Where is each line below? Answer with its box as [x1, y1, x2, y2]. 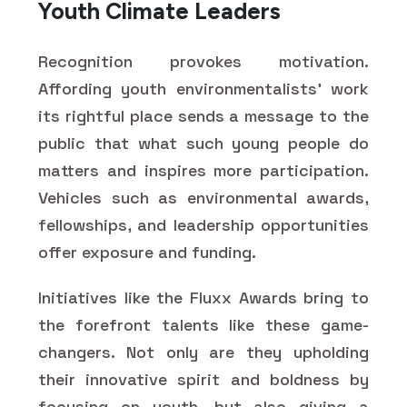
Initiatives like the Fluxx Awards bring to [38, 286, 369, 308]
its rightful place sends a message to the [38, 104, 369, 126]
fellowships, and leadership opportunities [38, 213, 369, 235]
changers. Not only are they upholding [38, 341, 369, 362]
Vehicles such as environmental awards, [38, 186, 369, 208]
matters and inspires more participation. [38, 159, 369, 181]
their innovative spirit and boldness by [38, 368, 369, 390]
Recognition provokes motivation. [38, 50, 369, 72]
